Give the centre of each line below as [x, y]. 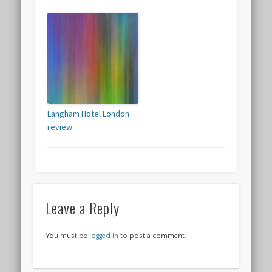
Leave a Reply [82, 207]
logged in [104, 236]
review [60, 127]
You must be [67, 236]
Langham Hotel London [89, 114]
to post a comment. [152, 236]
